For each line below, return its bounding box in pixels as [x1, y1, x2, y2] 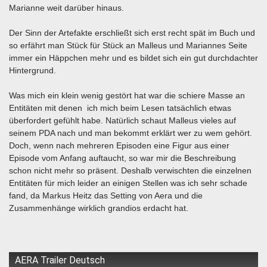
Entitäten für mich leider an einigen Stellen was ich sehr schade [9, 178, 247, 188]
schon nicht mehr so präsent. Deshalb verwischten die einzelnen [9, 166, 252, 176]
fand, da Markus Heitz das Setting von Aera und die [9, 191, 203, 201]
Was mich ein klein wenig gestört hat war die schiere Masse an [9, 91, 245, 101]
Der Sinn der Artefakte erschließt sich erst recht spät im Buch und [9, 28, 255, 38]
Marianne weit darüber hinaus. [9, 3, 124, 13]
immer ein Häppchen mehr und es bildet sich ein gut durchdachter [9, 53, 258, 63]
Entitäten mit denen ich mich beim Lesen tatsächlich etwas [9, 103, 231, 113]
